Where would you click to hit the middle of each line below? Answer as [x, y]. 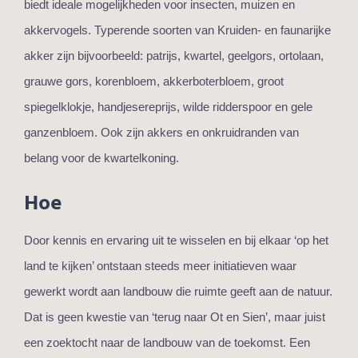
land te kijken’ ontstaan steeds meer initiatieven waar [160, 265]
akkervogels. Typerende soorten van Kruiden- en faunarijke [177, 30]
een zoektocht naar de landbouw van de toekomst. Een [167, 342]
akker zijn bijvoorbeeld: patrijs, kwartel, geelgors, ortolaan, [174, 55]
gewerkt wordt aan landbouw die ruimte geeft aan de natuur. [178, 291]
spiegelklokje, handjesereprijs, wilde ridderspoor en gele [168, 106]
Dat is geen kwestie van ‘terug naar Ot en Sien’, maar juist [175, 316]
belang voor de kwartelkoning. [101, 157]
